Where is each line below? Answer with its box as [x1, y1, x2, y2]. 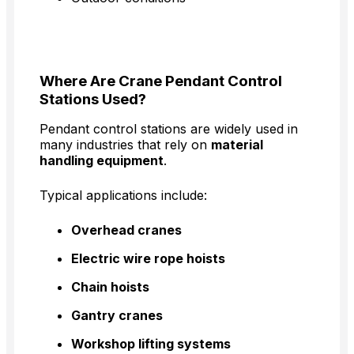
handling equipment [40, 153, 164, 169]
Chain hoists [71, 279, 149, 296]
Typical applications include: [40, 187, 207, 204]
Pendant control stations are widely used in [40, 121, 298, 137]
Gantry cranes [71, 307, 163, 324]
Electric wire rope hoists [71, 250, 225, 267]
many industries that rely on [40, 137, 211, 153]
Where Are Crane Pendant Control [40, 72, 282, 91]
